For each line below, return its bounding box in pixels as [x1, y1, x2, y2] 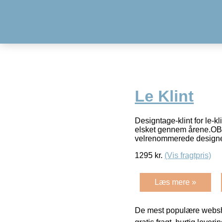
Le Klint [135, 87, 194, 106]
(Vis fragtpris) [165, 151, 211, 160]
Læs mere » [155, 177, 196, 186]
